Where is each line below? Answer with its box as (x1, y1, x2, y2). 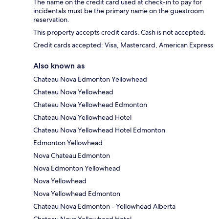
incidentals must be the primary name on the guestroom (33, 6, 204, 16)
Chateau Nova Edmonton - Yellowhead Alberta (33, 202, 175, 211)
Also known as (33, 61, 85, 71)
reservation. (33, 15, 69, 24)
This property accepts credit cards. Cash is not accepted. (33, 28, 206, 37)
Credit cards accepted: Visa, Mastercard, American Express (33, 41, 213, 50)
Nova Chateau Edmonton (33, 151, 110, 160)
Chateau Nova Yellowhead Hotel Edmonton (33, 126, 165, 135)
